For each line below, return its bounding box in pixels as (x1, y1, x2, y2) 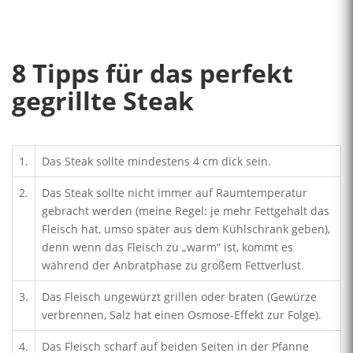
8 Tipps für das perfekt (12, 55, 293, 90)
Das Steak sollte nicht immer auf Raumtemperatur (42, 185, 307, 201)
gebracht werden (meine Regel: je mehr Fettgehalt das (42, 203, 329, 219)
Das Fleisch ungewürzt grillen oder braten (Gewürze (42, 289, 317, 305)
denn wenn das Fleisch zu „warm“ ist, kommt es (42, 240, 293, 255)
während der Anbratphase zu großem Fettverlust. (42, 258, 304, 273)
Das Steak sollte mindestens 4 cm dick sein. (42, 154, 271, 169)
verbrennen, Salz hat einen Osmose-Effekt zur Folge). (42, 307, 321, 323)
